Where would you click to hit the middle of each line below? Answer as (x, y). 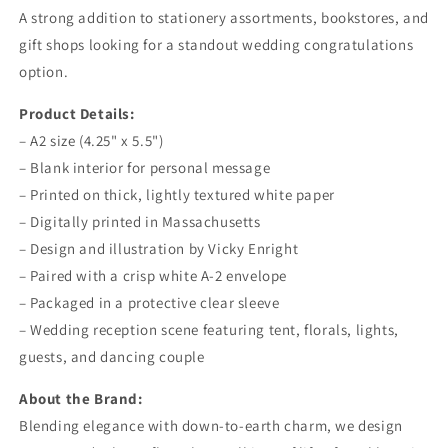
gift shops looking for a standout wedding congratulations (216, 45)
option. (44, 72)
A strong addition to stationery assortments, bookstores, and (224, 18)
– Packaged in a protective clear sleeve (149, 303)
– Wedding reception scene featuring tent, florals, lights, (209, 330)
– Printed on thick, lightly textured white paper (177, 195)
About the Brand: (81, 399)
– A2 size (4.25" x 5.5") (91, 141)
